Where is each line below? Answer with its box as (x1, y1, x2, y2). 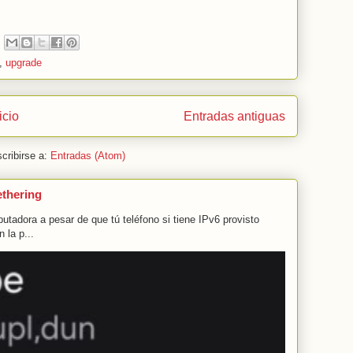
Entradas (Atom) (50, 150, 125, 162)
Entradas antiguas (184, 109, 285, 123)
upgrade (6, 56, 42, 69)
